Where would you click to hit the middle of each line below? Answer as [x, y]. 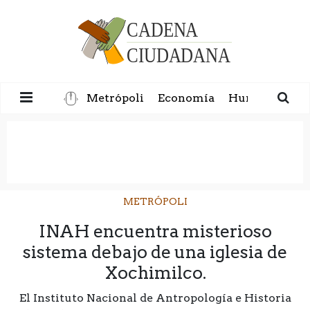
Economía [186, 98]
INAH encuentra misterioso [155, 231]
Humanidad [262, 98]
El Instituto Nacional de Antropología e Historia [155, 298]
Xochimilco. [155, 272]
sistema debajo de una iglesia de [155, 252]
